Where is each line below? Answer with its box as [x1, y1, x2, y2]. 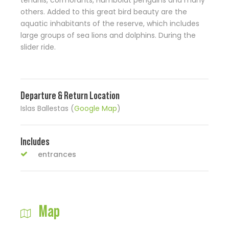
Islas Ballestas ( [20, 103, 74, 114]
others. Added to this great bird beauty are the [20, 7, 187, 17]
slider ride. [20, 42, 56, 53]
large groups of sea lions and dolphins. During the [20, 30, 196, 41]
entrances [38, 149, 76, 160]
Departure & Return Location [20, 89, 120, 102]
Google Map [74, 103, 117, 114]
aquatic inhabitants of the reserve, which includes [20, 18, 199, 29]
